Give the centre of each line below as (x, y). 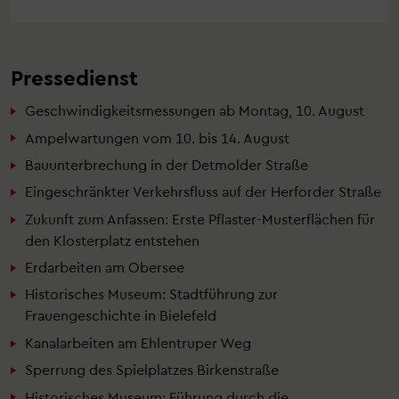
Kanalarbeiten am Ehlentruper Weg (138, 342)
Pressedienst (74, 77)
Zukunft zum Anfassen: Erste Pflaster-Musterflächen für (200, 218)
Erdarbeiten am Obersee (105, 267)
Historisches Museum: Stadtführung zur (151, 294)
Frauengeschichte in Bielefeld (121, 315)
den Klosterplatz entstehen (112, 240)
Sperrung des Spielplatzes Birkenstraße (152, 370)
